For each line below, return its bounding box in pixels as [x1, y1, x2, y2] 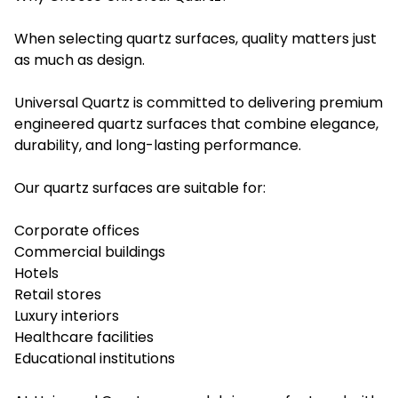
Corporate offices [14, 219, 139, 241]
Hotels [14, 262, 59, 283]
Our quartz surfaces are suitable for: [14, 177, 266, 198]
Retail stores [14, 283, 101, 305]
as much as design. [14, 49, 145, 70]
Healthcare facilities [14, 326, 154, 347]
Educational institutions [14, 347, 175, 369]
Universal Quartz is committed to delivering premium [14, 92, 383, 113]
